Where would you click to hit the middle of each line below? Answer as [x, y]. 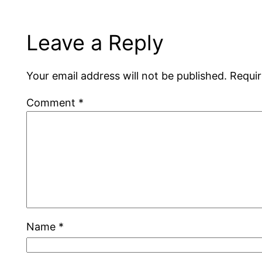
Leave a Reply [95, 42]
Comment [53, 102]
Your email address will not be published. [127, 75]
